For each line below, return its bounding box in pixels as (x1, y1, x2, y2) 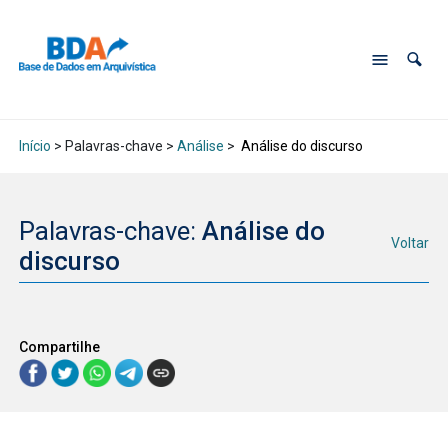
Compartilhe (18, 338, 100, 355)
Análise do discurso (237, 138, 363, 155)
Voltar (391, 235, 430, 252)
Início (18, 138, 51, 155)
